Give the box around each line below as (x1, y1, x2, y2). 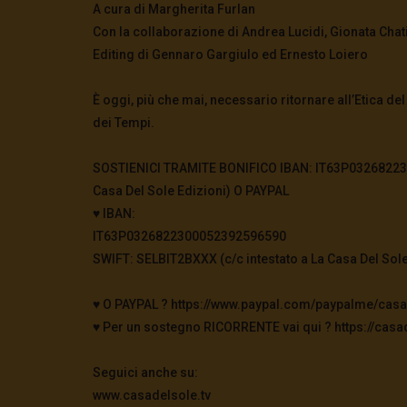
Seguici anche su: (93, 364, 198, 380)
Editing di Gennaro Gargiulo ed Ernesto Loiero (93, 46, 368, 62)
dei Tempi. (93, 114, 154, 130)
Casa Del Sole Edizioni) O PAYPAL (93, 183, 289, 198)
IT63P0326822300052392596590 (93, 228, 286, 243)
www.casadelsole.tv (93, 387, 211, 402)
